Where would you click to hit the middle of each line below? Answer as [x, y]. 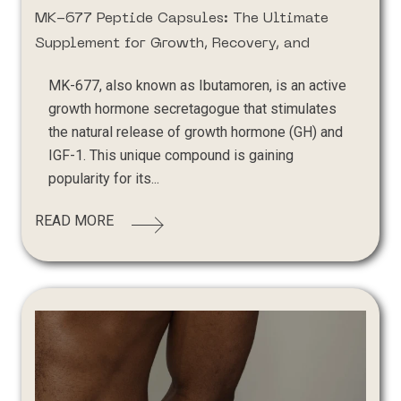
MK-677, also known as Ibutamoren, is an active [198, 85]
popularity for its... [104, 178]
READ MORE [75, 220]
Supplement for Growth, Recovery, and [173, 43]
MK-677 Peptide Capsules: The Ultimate [182, 18]
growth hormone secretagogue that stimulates [193, 108]
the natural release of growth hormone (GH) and [196, 132]
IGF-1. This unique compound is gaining [171, 155]
